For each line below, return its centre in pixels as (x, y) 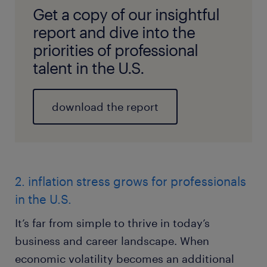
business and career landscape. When (112, 241)
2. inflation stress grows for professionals (131, 181)
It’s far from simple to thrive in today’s (112, 223)
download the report (105, 107)
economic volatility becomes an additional (125, 259)
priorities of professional (115, 50)
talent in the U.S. (90, 68)
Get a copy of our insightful (126, 14)
